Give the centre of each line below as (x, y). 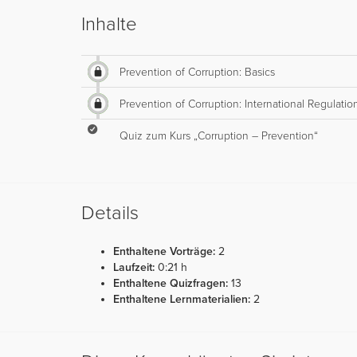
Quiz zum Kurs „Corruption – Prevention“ (219, 136)
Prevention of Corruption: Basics (197, 72)
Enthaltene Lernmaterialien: (182, 299)
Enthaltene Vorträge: (164, 251)
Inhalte (109, 24)
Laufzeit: (134, 267)
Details (110, 213)
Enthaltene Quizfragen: (171, 283)
